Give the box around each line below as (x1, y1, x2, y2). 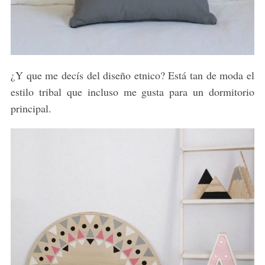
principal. (10, 101, 51, 116)
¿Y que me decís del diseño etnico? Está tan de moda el (10, 68, 255, 83)
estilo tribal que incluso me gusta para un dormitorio (10, 85, 255, 99)
